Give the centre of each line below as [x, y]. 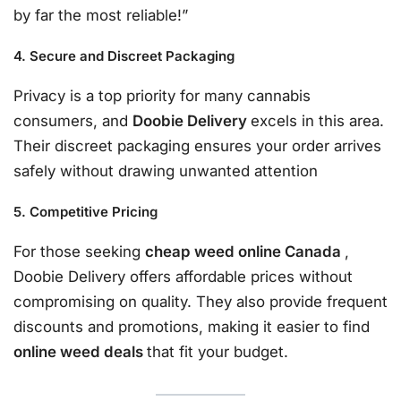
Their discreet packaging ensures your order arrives [197, 146]
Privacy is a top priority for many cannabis [162, 96]
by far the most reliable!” [101, 15]
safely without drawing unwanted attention [166, 171]
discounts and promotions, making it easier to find [192, 327]
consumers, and [73, 121]
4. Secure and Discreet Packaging [124, 56]
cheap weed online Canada [245, 252]
